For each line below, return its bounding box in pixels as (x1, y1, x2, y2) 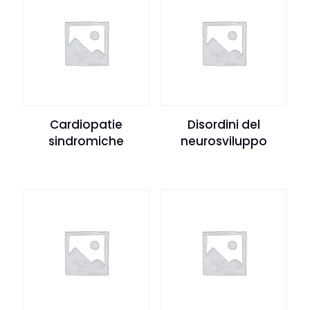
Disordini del (187, 116, 260, 133)
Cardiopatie (50, 116, 123, 133)
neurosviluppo (180, 132, 267, 149)
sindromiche (48, 132, 125, 149)
